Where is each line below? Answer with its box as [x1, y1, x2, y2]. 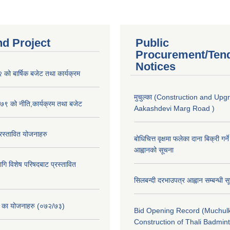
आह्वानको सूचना [134, 146, 174, 154]
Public [136, 36, 169, 49]
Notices [136, 60, 176, 73]
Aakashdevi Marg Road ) [134, 104, 215, 112]
